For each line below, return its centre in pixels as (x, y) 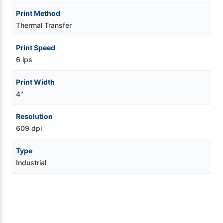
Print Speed (36, 47)
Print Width (35, 82)
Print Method (38, 13)
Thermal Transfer (44, 25)
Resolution (34, 116)
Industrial (31, 162)
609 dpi (29, 128)
